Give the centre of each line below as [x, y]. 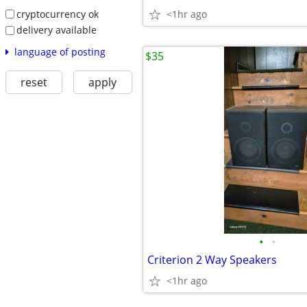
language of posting [60, 51]
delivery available [56, 30]
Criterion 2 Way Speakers [212, 260]
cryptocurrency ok [57, 14]
